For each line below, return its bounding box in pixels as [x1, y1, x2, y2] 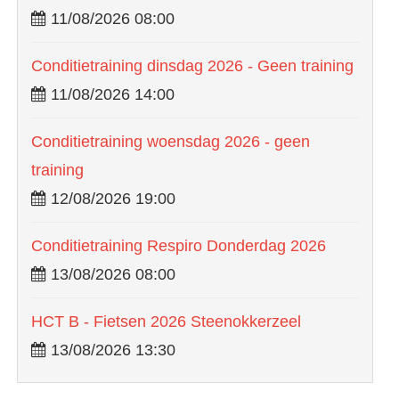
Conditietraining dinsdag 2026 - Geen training [31, 56, 354, 75]
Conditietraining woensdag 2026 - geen [31, 132, 310, 151]
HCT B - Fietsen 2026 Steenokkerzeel [31, 312, 301, 330]
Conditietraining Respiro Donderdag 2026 [31, 236, 326, 255]
